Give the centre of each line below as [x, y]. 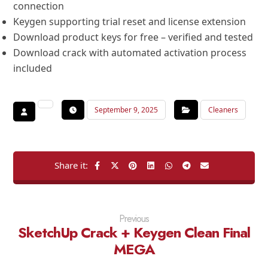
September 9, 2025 [127, 110]
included [33, 68]
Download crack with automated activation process [130, 53]
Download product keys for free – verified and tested [133, 37]
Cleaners [223, 110]
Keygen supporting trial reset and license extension [130, 22]
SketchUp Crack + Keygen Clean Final [134, 232]
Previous [134, 219]
